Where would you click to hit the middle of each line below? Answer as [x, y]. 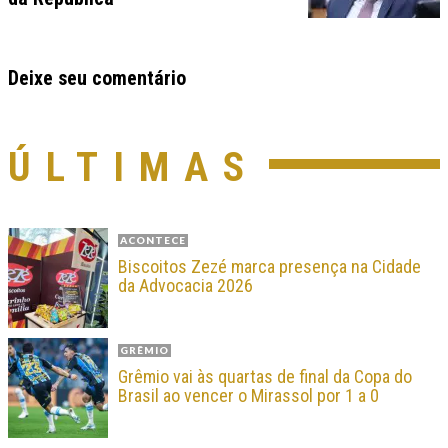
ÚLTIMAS [133, 168]
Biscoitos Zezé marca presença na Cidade [269, 267]
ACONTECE [153, 240]
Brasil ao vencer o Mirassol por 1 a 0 [248, 396]
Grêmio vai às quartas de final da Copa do [265, 377]
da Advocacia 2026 [185, 286]
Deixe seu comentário [97, 78]
